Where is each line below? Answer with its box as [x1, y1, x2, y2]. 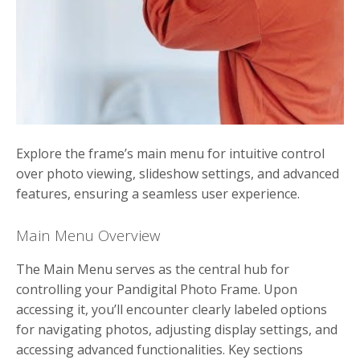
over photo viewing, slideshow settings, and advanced [16, 164, 339, 182]
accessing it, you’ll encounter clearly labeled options [16, 300, 327, 318]
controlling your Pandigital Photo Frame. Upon [16, 280, 297, 298]
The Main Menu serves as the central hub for [16, 260, 289, 278]
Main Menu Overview [16, 224, 161, 245]
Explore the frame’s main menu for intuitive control [16, 144, 325, 162]
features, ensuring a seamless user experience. [16, 184, 300, 202]
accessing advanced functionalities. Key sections [16, 340, 303, 358]
